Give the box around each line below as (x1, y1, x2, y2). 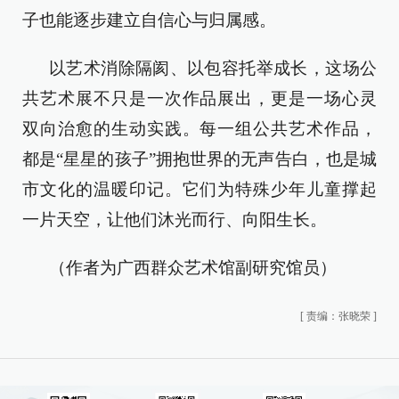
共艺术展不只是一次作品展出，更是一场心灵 (22, 88, 377, 108)
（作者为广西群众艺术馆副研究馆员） (49, 257, 337, 277)
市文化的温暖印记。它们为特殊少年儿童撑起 (22, 179, 377, 199)
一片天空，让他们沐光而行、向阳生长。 (22, 209, 327, 229)
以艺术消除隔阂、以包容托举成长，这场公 (49, 58, 377, 77)
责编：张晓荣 (306, 309, 370, 322)
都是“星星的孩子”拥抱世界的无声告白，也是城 (22, 149, 377, 168)
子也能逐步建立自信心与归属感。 (22, 10, 276, 29)
